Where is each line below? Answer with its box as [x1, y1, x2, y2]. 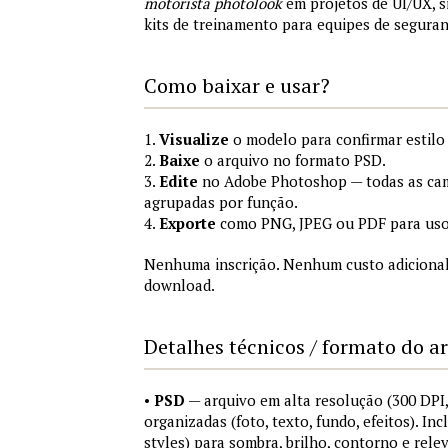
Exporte [159, 213, 216, 233]
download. [144, 275, 215, 295]
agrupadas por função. [144, 192, 298, 212]
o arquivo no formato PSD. [200, 150, 386, 170]
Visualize [159, 129, 229, 149]
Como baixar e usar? [144, 72, 330, 99]
